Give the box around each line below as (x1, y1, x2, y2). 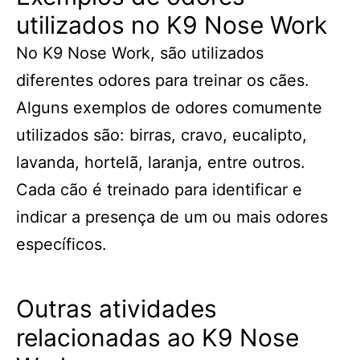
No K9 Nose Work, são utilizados (16, 43, 264, 63)
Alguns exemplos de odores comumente (16, 98, 322, 117)
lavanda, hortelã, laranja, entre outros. (16, 153, 305, 172)
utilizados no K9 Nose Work (16, 10, 327, 39)
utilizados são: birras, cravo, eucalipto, (16, 125, 307, 145)
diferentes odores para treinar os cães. (16, 71, 309, 90)
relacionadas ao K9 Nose (16, 323, 299, 352)
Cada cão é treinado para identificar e (16, 180, 302, 199)
